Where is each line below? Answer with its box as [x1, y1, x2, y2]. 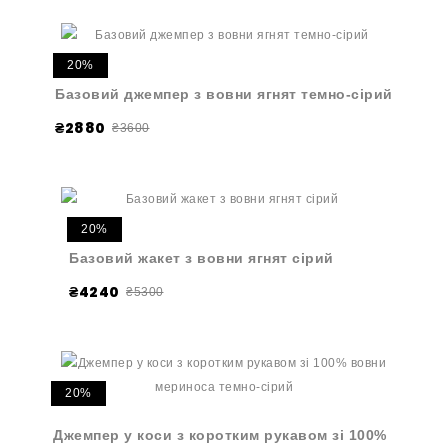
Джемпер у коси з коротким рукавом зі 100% [53, 427, 387, 443]
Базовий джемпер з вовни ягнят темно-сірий [55, 86, 393, 102]
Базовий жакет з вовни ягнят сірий [69, 250, 334, 266]
